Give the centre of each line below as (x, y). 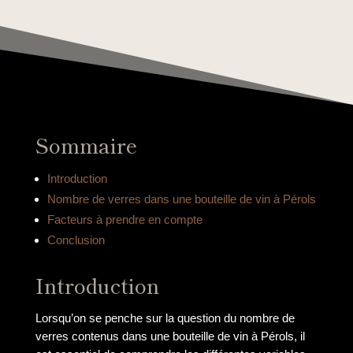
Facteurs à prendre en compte (125, 220)
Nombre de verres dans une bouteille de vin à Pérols (182, 199)
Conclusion (76, 240)
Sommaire (86, 145)
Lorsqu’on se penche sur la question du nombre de (165, 318)
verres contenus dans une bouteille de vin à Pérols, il (170, 336)
